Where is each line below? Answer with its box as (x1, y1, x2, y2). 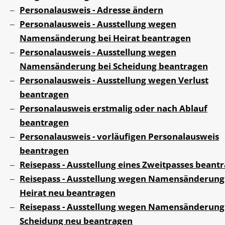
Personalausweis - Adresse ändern (20, 4, 163, 16)
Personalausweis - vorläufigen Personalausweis (20, 131, 219, 143)
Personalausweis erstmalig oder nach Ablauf (20, 102, 207, 115)
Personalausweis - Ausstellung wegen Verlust (20, 74, 208, 86)
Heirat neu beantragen (20, 187, 116, 199)
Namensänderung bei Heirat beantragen (20, 32, 191, 44)
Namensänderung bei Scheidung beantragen (20, 60, 208, 72)
